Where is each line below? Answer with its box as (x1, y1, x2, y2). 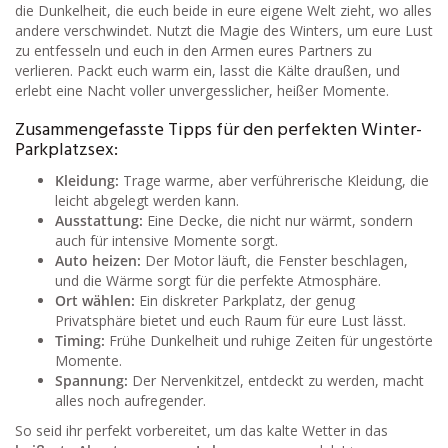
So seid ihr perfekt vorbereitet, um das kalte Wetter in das (15, 421, 388, 441)
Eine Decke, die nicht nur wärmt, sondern (143, 211, 413, 231)
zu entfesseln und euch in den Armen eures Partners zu (15, 41, 372, 61)
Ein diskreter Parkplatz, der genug (135, 291, 355, 311)
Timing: (55, 331, 105, 351)
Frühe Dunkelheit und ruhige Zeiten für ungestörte (105, 331, 433, 351)
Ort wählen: (55, 291, 135, 311)
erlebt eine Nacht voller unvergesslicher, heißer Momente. (15, 81, 389, 101)
